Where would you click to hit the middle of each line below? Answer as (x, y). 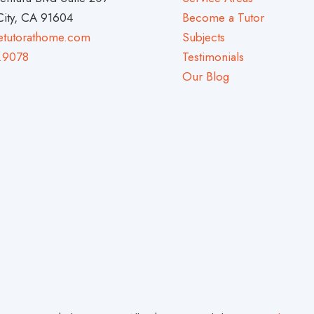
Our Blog (205, 76)
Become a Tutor (223, 17)
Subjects (203, 37)
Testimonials (213, 56)
